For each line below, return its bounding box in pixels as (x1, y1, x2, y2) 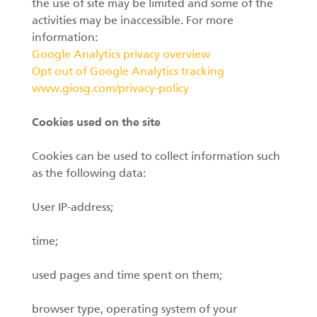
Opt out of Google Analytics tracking (32, 67, 224, 78)
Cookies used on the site (32, 117, 161, 129)
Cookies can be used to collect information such (32, 151, 280, 163)
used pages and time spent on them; (32, 270, 222, 282)
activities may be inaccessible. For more (32, 16, 234, 27)
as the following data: (32, 168, 146, 180)
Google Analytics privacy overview (32, 50, 210, 61)
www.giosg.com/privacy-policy (32, 83, 189, 95)
